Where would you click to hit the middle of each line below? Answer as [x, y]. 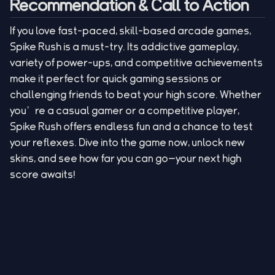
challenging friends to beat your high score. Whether [136, 95]
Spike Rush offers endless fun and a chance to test [131, 126]
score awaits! [43, 174]
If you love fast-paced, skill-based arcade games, [130, 31]
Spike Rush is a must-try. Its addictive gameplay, [124, 47]
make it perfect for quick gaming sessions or [116, 79]
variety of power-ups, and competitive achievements [136, 63]
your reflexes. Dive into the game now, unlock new [127, 142]
